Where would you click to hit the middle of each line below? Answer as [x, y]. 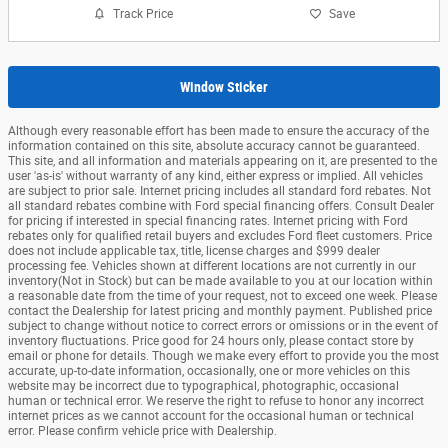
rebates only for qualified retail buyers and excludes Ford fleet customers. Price [220, 235]
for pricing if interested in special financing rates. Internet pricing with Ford [208, 220]
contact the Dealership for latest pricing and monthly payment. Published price [220, 310]
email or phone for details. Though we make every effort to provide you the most [223, 355]
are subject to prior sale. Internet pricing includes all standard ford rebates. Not [219, 190]
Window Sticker [224, 86]
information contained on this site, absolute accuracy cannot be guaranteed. [214, 145]
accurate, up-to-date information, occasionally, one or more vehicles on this [209, 370]
